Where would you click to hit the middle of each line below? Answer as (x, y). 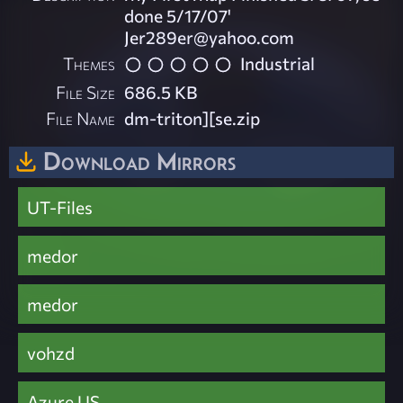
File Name (81, 117)
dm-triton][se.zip (193, 117)
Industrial (278, 63)
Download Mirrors (139, 161)
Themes (90, 63)
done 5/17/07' (178, 16)
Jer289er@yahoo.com (210, 37)
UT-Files (60, 207)
